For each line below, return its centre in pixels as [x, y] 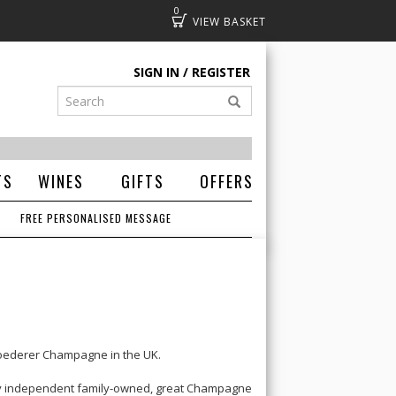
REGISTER [221, 72]
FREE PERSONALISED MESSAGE [96, 218]
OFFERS [226, 181]
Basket [217, 20]
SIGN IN [156, 72]
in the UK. [134, 354]
